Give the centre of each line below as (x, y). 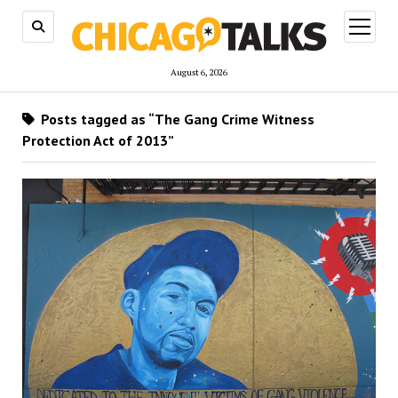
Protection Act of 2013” (98, 141)
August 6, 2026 (199, 73)
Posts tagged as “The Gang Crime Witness (175, 119)
